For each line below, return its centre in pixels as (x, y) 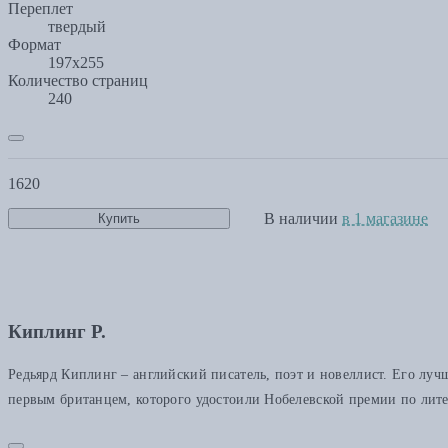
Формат (34, 44)
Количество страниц (78, 80)
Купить (119, 219)
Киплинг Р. (57, 332)
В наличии (303, 218)
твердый (77, 26)
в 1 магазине (385, 218)
